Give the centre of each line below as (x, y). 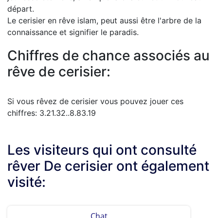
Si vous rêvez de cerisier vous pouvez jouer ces (95, 101)
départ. (21, 9)
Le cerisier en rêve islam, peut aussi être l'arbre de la (104, 20)
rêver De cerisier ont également (108, 166)
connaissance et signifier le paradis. (73, 32)
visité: (27, 182)
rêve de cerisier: (59, 71)
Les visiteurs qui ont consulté (102, 150)
